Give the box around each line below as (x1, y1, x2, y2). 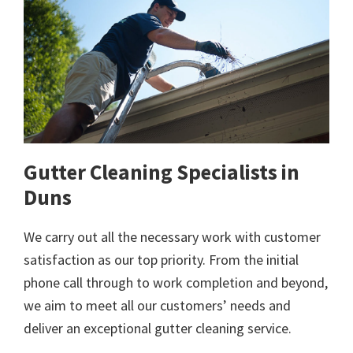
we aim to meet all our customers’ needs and (24, 296, 291, 315)
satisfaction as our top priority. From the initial (24, 251, 299, 269)
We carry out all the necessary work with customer (24, 228, 321, 247)
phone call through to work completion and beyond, (24, 273, 328, 292)
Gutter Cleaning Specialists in (24, 158, 299, 186)
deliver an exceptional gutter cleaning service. (24, 319, 292, 338)
